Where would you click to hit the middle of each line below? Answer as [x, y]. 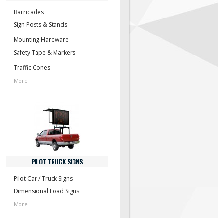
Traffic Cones [32, 67]
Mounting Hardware [41, 40]
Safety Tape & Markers [45, 52]
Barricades [29, 12]
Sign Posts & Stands [40, 25]
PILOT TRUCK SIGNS [57, 161]
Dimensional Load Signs [46, 191]
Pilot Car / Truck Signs [43, 178]
